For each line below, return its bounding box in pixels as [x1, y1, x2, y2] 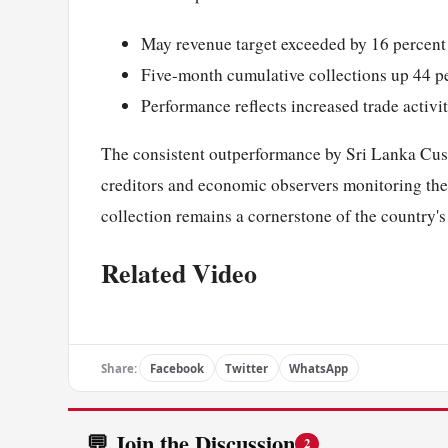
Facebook [149, 360, 204, 376]
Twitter [225, 360, 269, 376]
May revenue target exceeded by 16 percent [141, 31, 446, 55]
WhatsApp [289, 360, 349, 376]
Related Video [101, 254, 257, 293]
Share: [101, 360, 137, 376]
